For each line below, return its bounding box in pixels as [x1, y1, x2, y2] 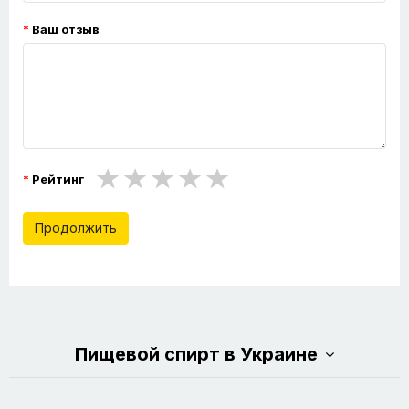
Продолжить [35, 220, 117, 236]
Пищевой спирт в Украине [75, 343, 318, 366]
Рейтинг [32, 172, 84, 187]
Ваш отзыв [32, 22, 100, 37]
